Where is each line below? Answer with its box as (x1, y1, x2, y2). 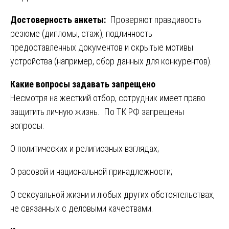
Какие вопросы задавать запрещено (10, 79, 155, 90)
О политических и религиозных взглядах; (10, 143, 159, 154)
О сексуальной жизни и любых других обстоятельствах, (10, 189, 215, 200)
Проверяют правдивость (108, 14, 201, 26)
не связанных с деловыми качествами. (10, 203, 153, 214)
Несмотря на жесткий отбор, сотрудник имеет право (10, 93, 205, 104)
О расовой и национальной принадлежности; (10, 166, 172, 177)
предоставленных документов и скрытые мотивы (10, 42, 193, 53)
